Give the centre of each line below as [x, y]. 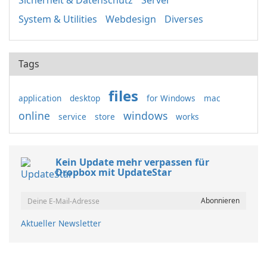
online [34, 116]
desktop [85, 98]
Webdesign [131, 19]
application [40, 98]
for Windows [171, 98]
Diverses [184, 19]
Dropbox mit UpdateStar [114, 172]
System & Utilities [58, 19]
